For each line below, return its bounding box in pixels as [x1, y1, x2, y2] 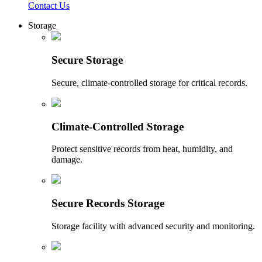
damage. [51, 154, 82, 165]
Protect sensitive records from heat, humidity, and [51, 144, 233, 154]
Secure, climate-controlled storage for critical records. [51, 77, 247, 88]
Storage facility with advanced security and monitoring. [51, 220, 255, 231]
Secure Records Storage [51, 196, 164, 209]
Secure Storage [51, 54, 123, 67]
